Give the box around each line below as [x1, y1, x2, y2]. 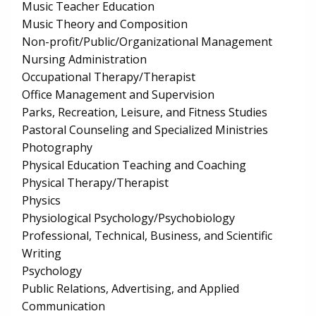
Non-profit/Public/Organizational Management [22, 34, 272, 50]
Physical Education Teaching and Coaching [22, 157, 246, 174]
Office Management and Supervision [22, 87, 214, 103]
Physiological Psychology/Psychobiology [22, 210, 235, 226]
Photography [22, 140, 92, 156]
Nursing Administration [22, 51, 147, 68]
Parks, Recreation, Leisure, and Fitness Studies [22, 104, 267, 121]
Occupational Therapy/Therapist [22, 69, 195, 85]
